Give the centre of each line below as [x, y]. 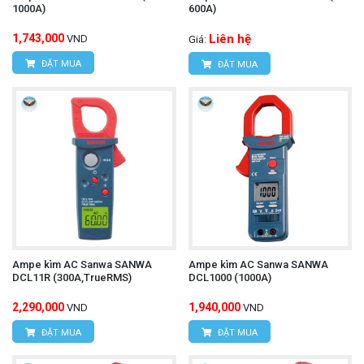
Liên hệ [230, 39]
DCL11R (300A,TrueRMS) [72, 278]
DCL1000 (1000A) [230, 278]
